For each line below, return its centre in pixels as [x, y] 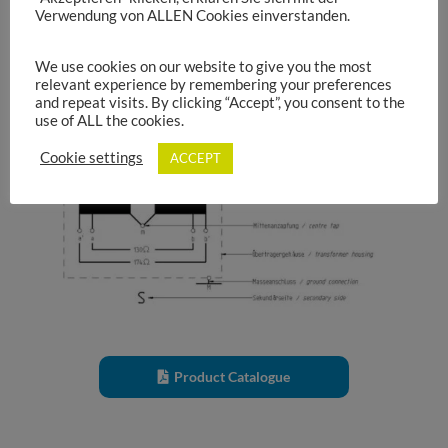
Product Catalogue [231, 377]
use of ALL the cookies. [109, 120]
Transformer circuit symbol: [131, 59]
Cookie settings [91, 158]
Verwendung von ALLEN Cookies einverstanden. [192, 16]
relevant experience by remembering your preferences [213, 84]
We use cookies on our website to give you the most [203, 66]
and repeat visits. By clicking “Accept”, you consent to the [220, 102]
